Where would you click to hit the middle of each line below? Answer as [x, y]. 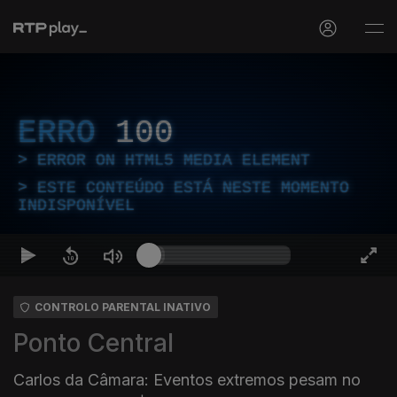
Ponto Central [93, 343]
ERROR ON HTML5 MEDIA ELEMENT [174, 160]
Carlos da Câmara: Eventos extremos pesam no [187, 380]
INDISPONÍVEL [76, 206]
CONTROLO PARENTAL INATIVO [123, 307]
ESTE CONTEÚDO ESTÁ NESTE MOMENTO [193, 188]
